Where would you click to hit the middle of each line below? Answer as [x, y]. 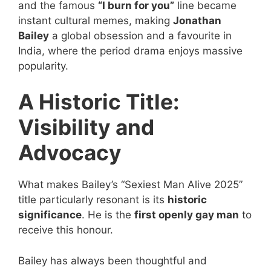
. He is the [108, 215]
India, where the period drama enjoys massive [130, 51]
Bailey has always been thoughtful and [113, 260]
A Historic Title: [99, 102]
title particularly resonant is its [93, 200]
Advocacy [70, 153]
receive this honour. [66, 230]
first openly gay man [187, 215]
